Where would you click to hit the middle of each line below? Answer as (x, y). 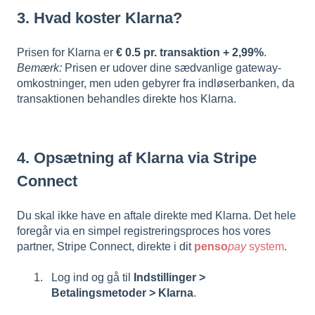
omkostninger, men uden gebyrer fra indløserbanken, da (156, 84)
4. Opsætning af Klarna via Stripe (137, 157)
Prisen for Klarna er (66, 53)
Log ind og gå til (92, 278)
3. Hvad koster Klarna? (99, 18)
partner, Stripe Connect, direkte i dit (105, 246)
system (265, 246)
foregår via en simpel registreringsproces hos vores (144, 231)
